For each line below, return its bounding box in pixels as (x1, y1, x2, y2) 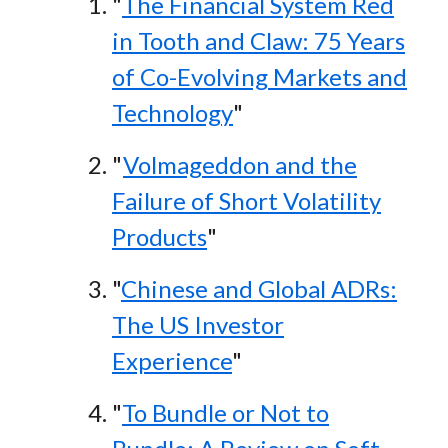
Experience (111, 346, 232, 376)
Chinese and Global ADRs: (120, 274, 397, 304)
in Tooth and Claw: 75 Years (111, 26, 405, 56)
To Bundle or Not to (121, 398, 329, 428)
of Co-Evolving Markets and (111, 62, 407, 92)
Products (111, 222, 207, 252)
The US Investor (111, 310, 284, 340)
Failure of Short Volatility (111, 186, 381, 216)
